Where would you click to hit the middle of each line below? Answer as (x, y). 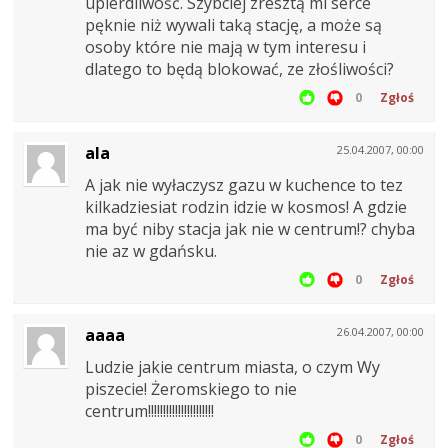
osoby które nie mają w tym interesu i (225, 47)
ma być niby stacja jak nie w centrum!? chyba (250, 229)
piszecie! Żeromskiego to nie (191, 389)
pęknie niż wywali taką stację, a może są (233, 25)
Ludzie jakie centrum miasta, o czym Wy (232, 367)
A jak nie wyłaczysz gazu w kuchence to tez (244, 185)
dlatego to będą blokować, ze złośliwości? (239, 69)
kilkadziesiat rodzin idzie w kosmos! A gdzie (246, 207)
